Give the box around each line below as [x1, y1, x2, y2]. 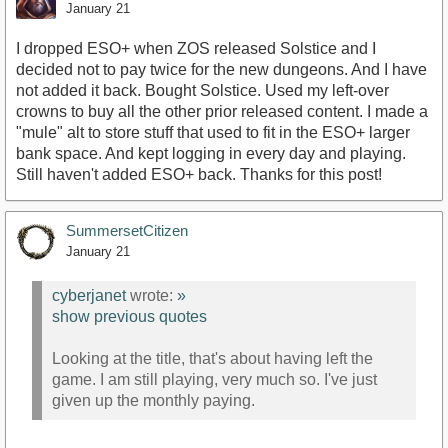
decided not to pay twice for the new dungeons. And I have [16, 61, 427, 78]
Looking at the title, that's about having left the [52, 350, 373, 368]
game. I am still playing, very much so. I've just [52, 371, 377, 389]
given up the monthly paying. [52, 392, 255, 410]
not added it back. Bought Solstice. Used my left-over [16, 82, 389, 99]
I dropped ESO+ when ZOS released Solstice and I [16, 40, 376, 57]
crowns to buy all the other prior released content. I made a [16, 103, 428, 120]
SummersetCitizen [66, 222, 188, 239]
